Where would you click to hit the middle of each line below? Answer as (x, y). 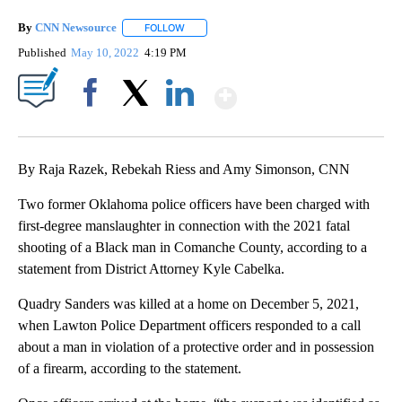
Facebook (94, 124)
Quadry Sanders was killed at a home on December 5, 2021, (188, 304)
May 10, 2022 (107, 53)
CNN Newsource (76, 28)
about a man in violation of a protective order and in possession (196, 347)
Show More (306, 90)
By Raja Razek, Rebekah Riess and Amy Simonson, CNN (184, 170)
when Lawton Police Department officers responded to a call (189, 326)
